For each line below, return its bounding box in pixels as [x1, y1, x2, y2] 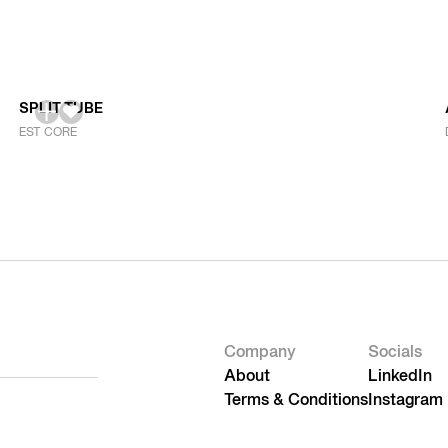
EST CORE [18, 127, 77, 138]
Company [224, 346, 296, 360]
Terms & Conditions [224, 394, 368, 408]
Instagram [368, 394, 443, 408]
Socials [368, 346, 422, 360]
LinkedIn [368, 370, 432, 384]
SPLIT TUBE [18, 103, 103, 116]
